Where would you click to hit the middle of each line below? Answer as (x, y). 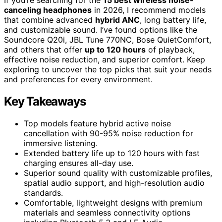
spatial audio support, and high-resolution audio (114, 183)
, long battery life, (173, 20)
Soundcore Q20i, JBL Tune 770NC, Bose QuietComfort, (108, 39)
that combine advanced (50, 20)
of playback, (170, 49)
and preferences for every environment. (78, 79)
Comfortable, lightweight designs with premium (113, 202)
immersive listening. (61, 143)
